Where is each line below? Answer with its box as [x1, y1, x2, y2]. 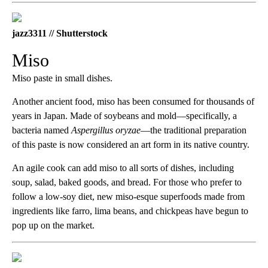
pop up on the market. [12, 220, 95, 231]
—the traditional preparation [141, 125, 246, 136]
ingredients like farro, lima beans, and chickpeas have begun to [12, 206, 248, 217]
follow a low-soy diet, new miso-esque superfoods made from [12, 191, 245, 202]
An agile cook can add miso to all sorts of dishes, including [12, 163, 234, 173]
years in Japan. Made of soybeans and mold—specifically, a [12, 111, 237, 121]
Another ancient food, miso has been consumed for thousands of [12, 96, 254, 107]
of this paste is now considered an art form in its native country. [12, 139, 249, 150]
